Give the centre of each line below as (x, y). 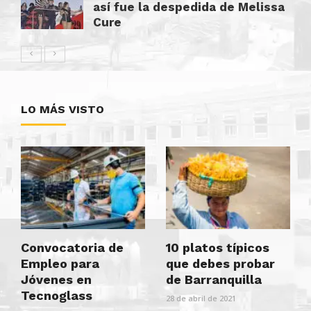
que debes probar (220, 263)
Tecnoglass (57, 295)
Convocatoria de (72, 247)
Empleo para (60, 263)
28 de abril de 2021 (201, 298)
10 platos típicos (218, 247)
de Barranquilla (214, 279)
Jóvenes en (56, 279)
